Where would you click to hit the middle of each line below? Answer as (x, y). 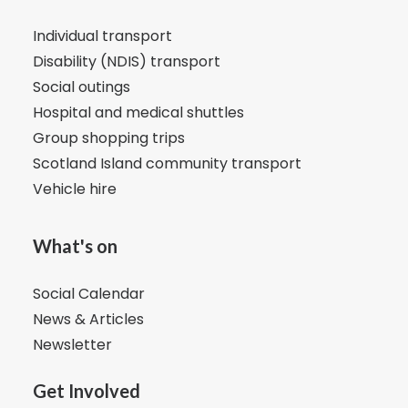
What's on (75, 246)
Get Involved (87, 391)
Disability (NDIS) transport (127, 61)
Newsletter (72, 345)
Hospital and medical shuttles (138, 112)
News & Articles (88, 319)
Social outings (82, 87)
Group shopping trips (109, 138)
